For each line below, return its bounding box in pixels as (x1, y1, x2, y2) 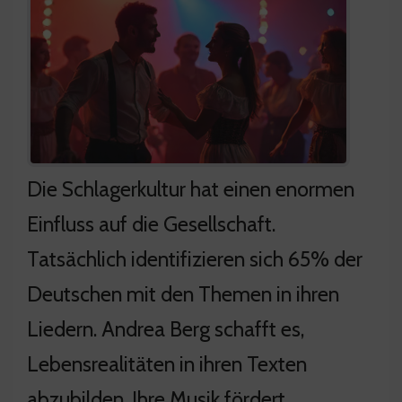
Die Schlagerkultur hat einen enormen (27, 175, 354, 202)
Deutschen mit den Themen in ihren (27, 280, 339, 307)
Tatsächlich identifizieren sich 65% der (27, 245, 363, 272)
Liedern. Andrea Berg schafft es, (27, 315, 304, 342)
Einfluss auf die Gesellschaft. (27, 210, 275, 237)
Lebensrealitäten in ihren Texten (27, 350, 307, 377)
